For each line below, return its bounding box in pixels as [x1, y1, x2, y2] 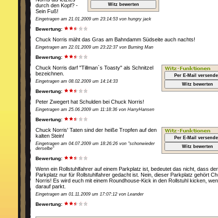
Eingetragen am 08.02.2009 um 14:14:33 [36, 79, 118, 84]
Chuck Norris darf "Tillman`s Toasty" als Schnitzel [36, 65, 153, 71]
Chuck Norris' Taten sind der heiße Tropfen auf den [36, 127, 157, 133]
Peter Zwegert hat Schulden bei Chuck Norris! [36, 99, 144, 105]
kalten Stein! [36, 133, 64, 139]
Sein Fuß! [36, 8, 58, 14]
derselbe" [36, 146, 54, 151]
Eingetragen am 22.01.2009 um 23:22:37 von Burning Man [36, 45, 153, 50]
